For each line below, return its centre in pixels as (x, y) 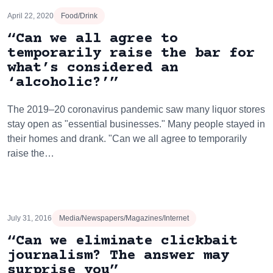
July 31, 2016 (30, 218)
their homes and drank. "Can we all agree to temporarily (127, 139)
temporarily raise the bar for (131, 53)
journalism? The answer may (118, 256)
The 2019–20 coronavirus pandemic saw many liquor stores (136, 109)
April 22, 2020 (30, 16)
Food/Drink (79, 16)
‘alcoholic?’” (63, 83)
